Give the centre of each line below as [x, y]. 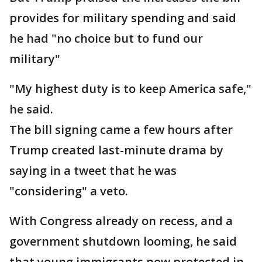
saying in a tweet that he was [93, 170]
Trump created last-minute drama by [116, 150]
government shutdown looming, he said [123, 241]
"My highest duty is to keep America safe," [130, 89]
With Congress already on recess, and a [121, 221]
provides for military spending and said [123, 18]
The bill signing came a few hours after [121, 130]
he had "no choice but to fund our [106, 38]
